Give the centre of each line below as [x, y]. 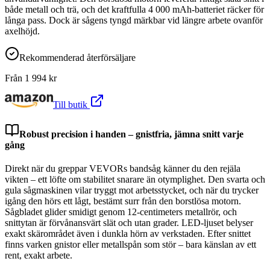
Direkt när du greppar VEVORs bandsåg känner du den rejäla [123, 169]
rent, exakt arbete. [39, 256]
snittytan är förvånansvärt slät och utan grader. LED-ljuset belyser [129, 223]
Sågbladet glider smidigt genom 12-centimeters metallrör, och [121, 212]
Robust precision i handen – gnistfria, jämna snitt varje [131, 134]
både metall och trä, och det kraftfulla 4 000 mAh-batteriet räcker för [134, 9]
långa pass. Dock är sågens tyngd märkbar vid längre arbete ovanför [134, 20]
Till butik [71, 104]
